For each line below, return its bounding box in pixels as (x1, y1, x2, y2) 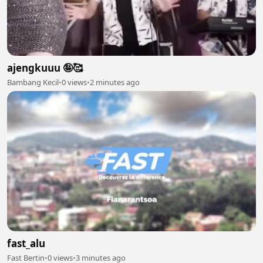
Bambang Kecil (7, 77, 59, 88)
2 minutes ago (90, 77, 140, 88)
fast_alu (7, 236, 45, 250)
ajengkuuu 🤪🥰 (7, 61, 83, 75)
